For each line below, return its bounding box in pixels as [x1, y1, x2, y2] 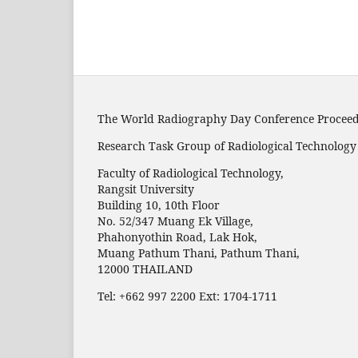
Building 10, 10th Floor [97, 197, 220, 213]
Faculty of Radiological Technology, [97, 165, 284, 181]
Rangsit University [97, 181, 194, 197]
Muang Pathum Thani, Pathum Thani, [97, 245, 300, 261]
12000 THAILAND [97, 261, 193, 276]
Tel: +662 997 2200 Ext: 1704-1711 [97, 288, 277, 304]
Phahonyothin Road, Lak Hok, [97, 229, 257, 245]
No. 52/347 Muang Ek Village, [97, 213, 253, 229]
